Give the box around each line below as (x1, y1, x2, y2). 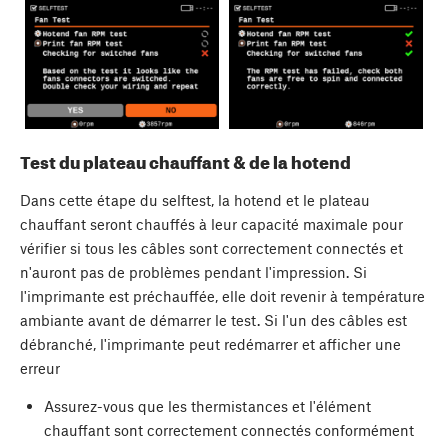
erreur (20, 358, 60, 377)
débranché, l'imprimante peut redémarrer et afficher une (20, 334, 401, 353)
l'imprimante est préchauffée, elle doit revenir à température (20, 286, 425, 305)
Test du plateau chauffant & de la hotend (20, 152, 351, 173)
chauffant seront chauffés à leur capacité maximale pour (20, 214, 403, 233)
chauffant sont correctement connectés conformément (43, 420, 414, 439)
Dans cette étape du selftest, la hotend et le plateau (20, 190, 370, 209)
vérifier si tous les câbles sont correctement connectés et (20, 238, 403, 257)
